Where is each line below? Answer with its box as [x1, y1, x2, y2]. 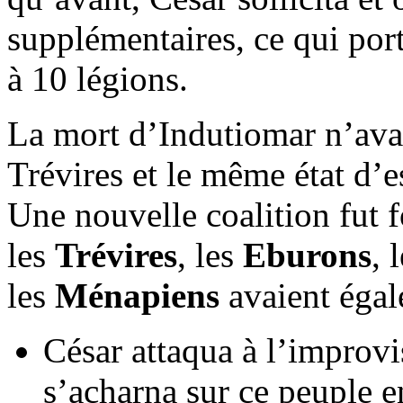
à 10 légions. [7, 59, 188, 99]
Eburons [243, 236, 372, 275]
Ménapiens [55, 276, 219, 316]
